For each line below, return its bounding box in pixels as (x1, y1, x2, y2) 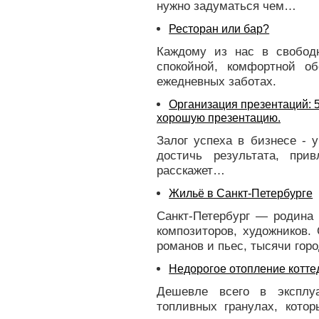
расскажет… (157, 163, 225, 177)
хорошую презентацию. (157, 111, 281, 124)
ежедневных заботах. (157, 74, 276, 88)
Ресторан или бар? (169, 22, 270, 35)
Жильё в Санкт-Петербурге (169, 187, 313, 199)
